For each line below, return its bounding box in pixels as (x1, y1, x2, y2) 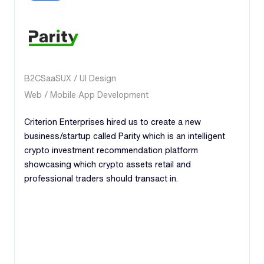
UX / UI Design (61, 71, 116, 84)
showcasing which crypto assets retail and (24, 157, 191, 170)
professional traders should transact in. (24, 171, 178, 184)
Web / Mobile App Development (24, 88, 148, 101)
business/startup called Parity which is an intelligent (24, 129, 225, 142)
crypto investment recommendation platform (24, 143, 198, 156)
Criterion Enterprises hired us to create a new (24, 115, 201, 128)
